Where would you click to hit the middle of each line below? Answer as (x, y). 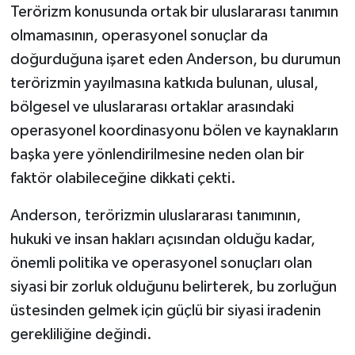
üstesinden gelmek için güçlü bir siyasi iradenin (165, 310)
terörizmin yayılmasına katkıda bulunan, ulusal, (164, 83)
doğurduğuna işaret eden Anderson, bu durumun (175, 59)
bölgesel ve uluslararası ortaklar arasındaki (152, 107)
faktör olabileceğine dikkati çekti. (123, 178)
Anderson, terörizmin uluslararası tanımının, (155, 215)
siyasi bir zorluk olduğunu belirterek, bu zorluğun (173, 286)
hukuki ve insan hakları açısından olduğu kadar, (162, 239)
